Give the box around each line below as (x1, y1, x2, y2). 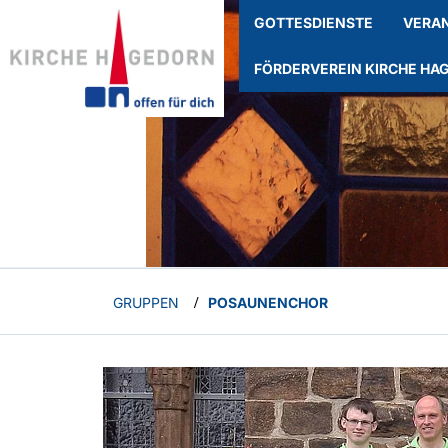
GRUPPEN (113, 293, 179, 311)
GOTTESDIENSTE (254, 14, 373, 31)
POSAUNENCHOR (208, 293, 328, 311)
